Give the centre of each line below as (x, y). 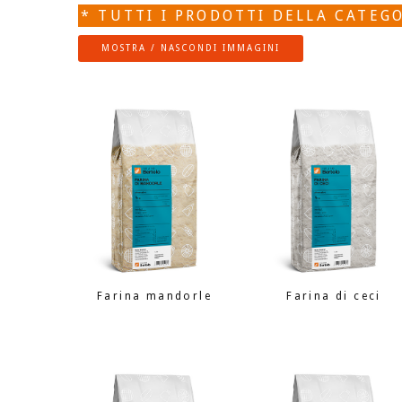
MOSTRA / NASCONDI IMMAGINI (191, 48)
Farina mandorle (154, 297)
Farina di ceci (334, 297)
